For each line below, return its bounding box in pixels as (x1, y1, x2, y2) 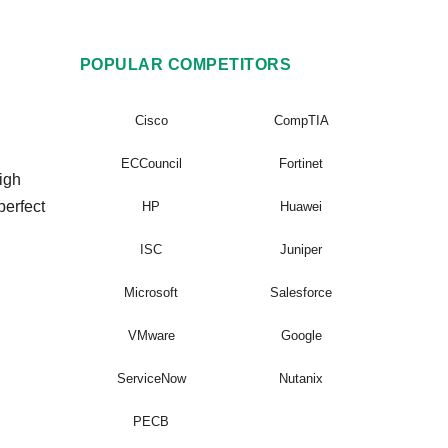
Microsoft (124, 285, 178, 300)
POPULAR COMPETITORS (80, 56, 292, 73)
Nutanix (279, 371, 323, 386)
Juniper (280, 242, 322, 257)
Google (280, 328, 322, 343)
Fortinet (279, 156, 323, 171)
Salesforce (270, 285, 332, 300)
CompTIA (273, 113, 329, 128)
